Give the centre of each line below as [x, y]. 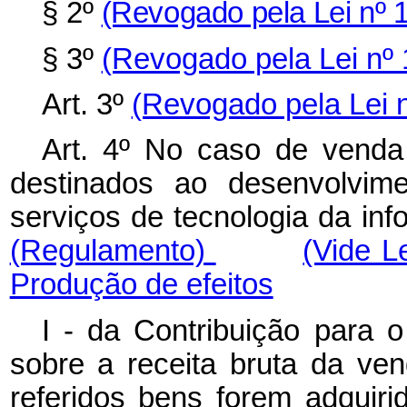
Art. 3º [86, 104]
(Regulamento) [113, 251]
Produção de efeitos [141, 285]
